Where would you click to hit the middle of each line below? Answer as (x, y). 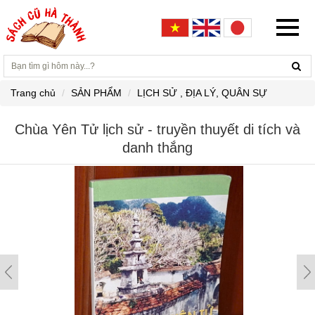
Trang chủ (33, 93)
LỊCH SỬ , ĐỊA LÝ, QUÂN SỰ (202, 93)
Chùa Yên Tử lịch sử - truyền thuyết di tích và (157, 129)
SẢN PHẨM (96, 93)
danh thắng (157, 148)
